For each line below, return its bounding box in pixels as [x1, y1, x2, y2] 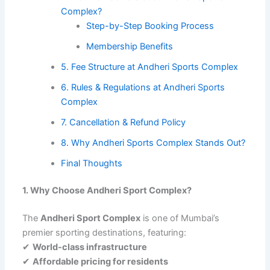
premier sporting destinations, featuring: [22, 227, 187, 239]
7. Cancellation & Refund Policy [61, 116, 186, 128]
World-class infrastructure [33, 242, 148, 253]
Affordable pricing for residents [33, 256, 169, 268]
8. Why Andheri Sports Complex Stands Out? [61, 137, 246, 148]
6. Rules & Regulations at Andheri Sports [61, 81, 225, 93]
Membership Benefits [86, 40, 174, 52]
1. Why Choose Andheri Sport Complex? [22, 185, 192, 196]
